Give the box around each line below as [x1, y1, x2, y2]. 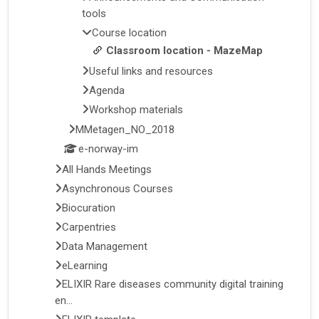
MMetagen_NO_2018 [75, 123, 174, 137]
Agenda [88, 83, 125, 97]
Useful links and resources [88, 64, 213, 78]
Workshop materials [88, 103, 183, 116]
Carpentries [62, 220, 117, 234]
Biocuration [62, 201, 116, 214]
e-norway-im [78, 142, 138, 156]
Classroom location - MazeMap [105, 44, 263, 58]
